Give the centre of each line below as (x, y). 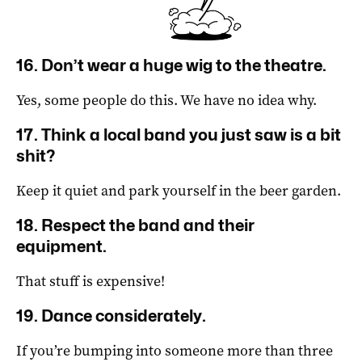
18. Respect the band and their (135, 226)
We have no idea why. (248, 101)
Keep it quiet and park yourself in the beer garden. (179, 191)
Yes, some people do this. (98, 101)
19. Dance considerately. (111, 316)
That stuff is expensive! (90, 282)
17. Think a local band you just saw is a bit (179, 135)
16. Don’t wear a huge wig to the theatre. (171, 66)
